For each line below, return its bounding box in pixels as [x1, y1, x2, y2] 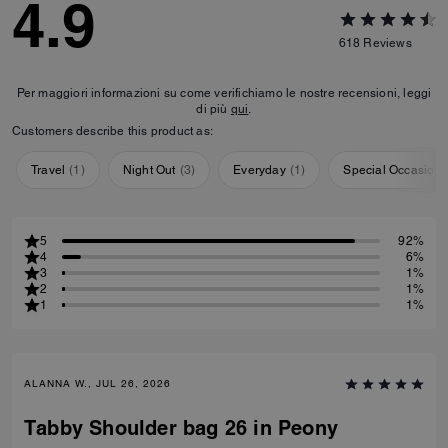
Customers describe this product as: [12, 124, 213, 139]
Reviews [363, 35, 412, 50]
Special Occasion [343, 163, 442, 178]
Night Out [122, 163, 176, 178]
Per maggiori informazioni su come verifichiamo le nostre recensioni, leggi [16, 86, 432, 101]
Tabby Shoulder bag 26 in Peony [24, 416, 338, 441]
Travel [31, 163, 66, 178]
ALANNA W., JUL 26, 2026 [24, 377, 171, 391]
